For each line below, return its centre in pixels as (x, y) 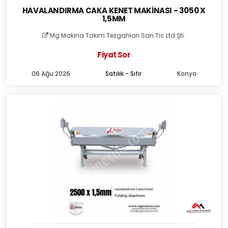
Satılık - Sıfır (124, 74)
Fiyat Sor (114, 55)
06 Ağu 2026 (51, 74)
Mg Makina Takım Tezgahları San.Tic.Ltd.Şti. (117, 35)
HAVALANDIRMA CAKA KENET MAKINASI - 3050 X (114, 10)
